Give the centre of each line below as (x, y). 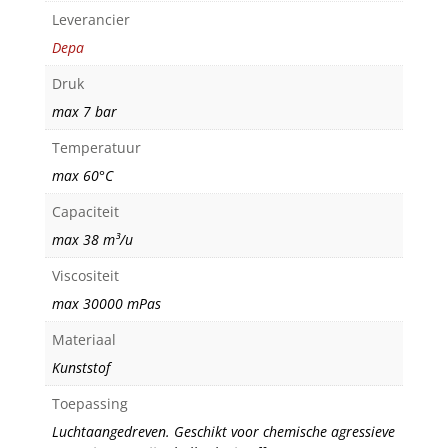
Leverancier (90, 20)
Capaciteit (85, 212)
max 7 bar (84, 112)
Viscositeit (85, 276)
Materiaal (83, 340)
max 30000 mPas (106, 304)
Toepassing (89, 404)
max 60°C (82, 176)
